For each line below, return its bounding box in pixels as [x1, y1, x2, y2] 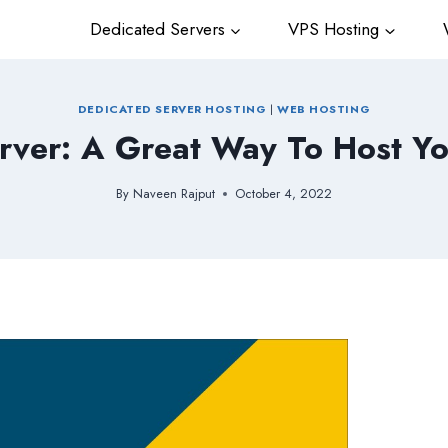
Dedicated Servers [84, 17, 225, 42]
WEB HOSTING [276, 100, 371, 117]
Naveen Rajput [132, 184, 215, 204]
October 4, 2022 [234, 184, 332, 204]
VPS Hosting [283, 17, 380, 42]
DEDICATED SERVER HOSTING [77, 100, 267, 117]
